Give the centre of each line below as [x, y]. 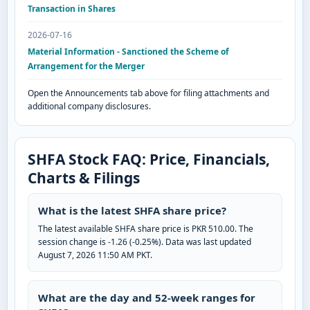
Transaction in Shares [72, 9]
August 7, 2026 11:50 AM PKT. [95, 255]
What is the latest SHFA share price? [132, 211]
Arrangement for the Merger [86, 66]
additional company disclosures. [89, 107]
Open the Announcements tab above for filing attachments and [148, 93]
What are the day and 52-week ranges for [147, 298]
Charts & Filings [84, 178]
